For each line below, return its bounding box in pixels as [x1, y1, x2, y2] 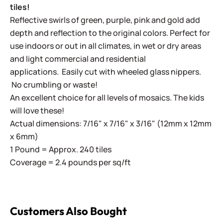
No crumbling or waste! [10, 79, 98, 90]
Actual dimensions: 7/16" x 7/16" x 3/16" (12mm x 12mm [10, 118, 212, 129]
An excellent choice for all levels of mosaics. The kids [10, 92, 204, 103]
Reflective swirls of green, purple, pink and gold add [10, 14, 200, 25]
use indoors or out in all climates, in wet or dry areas [10, 40, 201, 51]
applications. [10, 66, 62, 77]
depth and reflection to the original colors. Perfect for [10, 27, 210, 38]
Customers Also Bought [10, 204, 127, 218]
